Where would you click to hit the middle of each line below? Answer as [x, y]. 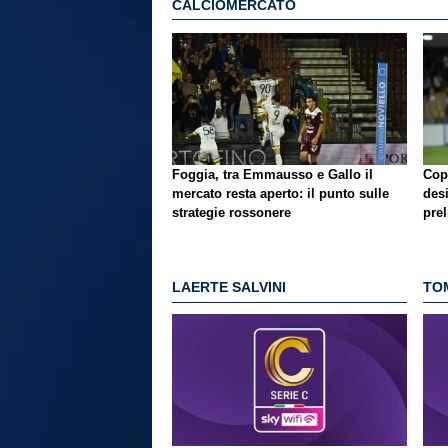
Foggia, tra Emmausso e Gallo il [272, 174]
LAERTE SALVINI [229, 287]
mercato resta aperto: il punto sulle [280, 193]
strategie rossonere [231, 212]
